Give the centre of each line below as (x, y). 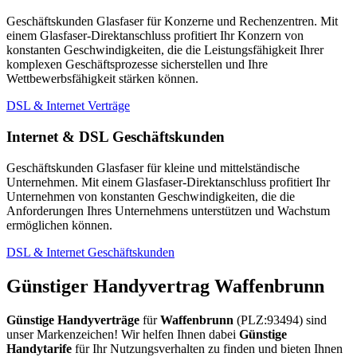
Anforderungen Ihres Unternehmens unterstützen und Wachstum (168, 210)
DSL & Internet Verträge (68, 106)
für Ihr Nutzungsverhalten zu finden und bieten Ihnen (207, 348)
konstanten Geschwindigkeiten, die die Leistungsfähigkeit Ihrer (165, 50)
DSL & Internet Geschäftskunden (90, 252)
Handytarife (39, 348)
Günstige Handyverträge (73, 320)
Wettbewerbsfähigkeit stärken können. (102, 79)
